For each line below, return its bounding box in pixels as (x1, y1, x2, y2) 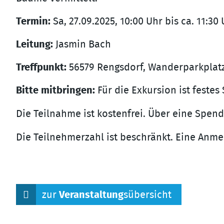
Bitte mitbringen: (16, 85, 95, 95)
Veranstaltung (59, 190, 123, 200)
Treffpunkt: (16, 62, 66, 72)
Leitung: (16, 39, 53, 49)
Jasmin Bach (53, 39, 111, 49)
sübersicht (123, 190, 171, 200)
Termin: (16, 16, 50, 26)
